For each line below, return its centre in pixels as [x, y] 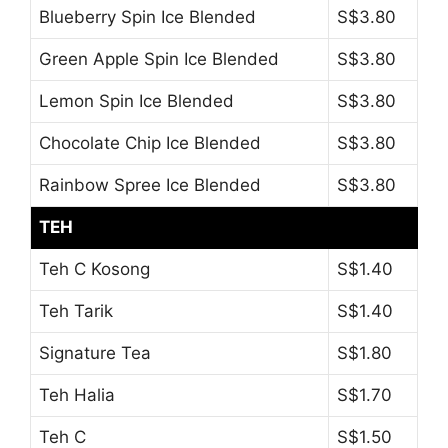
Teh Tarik [76, 311]
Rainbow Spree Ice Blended [150, 185]
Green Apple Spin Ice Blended [159, 59]
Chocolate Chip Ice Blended [150, 143]
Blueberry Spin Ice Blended [147, 17]
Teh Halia [77, 395]
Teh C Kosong [94, 269]
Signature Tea [95, 353]
